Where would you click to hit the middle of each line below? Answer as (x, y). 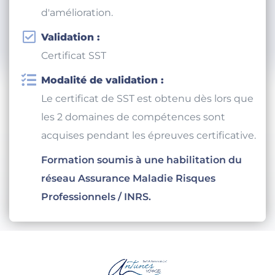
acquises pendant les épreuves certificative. (149, 148)
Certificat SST (74, 68)
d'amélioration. (77, 25)
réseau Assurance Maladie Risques (128, 191)
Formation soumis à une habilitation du (141, 172)
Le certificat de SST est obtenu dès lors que (147, 111)
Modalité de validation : (103, 93)
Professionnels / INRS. (96, 209)
